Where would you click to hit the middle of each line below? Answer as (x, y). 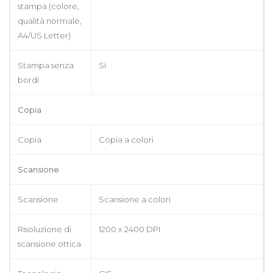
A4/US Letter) (44, 35)
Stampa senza (46, 65)
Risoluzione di (44, 229)
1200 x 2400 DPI (129, 229)
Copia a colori (126, 139)
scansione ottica (49, 243)
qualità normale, (50, 20)
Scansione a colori (135, 199)
